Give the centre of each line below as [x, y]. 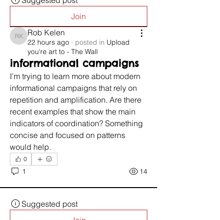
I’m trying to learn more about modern [75, 76]
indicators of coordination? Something [76, 123]
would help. [30, 147]
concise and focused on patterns [68, 135]
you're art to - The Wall [63, 52]
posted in [90, 42]
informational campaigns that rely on [73, 88]
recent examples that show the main [73, 111]
